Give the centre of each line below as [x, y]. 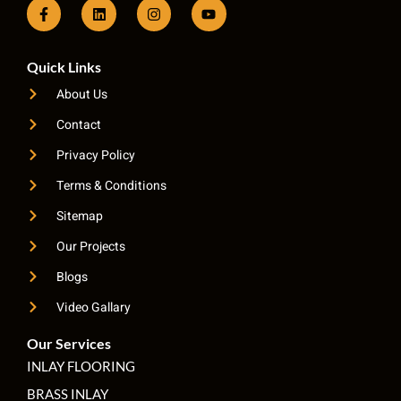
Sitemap [79, 216]
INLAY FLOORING [81, 366]
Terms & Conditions [111, 185]
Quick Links [64, 66]
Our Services [69, 343]
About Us [81, 94]
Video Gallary [93, 307]
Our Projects [90, 246]
